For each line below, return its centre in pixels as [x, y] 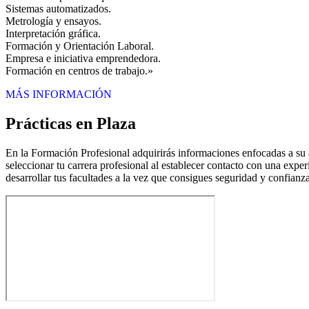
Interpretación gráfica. [53, 33]
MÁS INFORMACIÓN [59, 94]
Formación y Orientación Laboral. [80, 46]
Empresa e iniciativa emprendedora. [83, 58]
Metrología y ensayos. [53, 21]
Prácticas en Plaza [71, 123]
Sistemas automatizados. [58, 9]
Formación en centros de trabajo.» [79, 71]
